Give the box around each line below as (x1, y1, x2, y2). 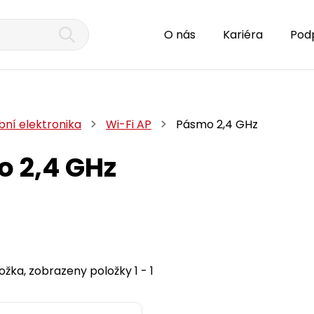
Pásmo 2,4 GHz (176, 116, 258, 132)
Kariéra (223, 27, 263, 43)
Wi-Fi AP (106, 116, 151, 132)
